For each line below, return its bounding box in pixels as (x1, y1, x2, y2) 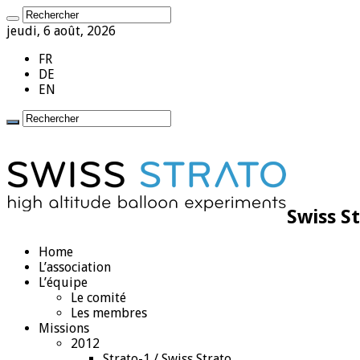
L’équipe (39, 274, 88, 290)
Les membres (71, 305, 147, 321)
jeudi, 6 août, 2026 (6, 23, 116, 39)
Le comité (71, 289, 126, 305)
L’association (39, 259, 111, 275)
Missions (39, 320, 89, 336)
